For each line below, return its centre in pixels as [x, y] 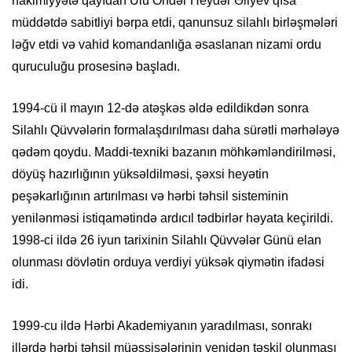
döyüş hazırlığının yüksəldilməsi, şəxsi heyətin [140, 174]
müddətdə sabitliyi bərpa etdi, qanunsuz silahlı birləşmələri [175, 23]
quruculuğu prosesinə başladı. [96, 67]
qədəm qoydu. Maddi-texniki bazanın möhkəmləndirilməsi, [174, 152]
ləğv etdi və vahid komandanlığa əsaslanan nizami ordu [167, 45]
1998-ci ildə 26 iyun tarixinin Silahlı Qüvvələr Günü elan [167, 240]
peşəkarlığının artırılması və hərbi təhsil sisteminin [150, 196]
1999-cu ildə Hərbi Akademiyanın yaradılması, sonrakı [162, 326]
